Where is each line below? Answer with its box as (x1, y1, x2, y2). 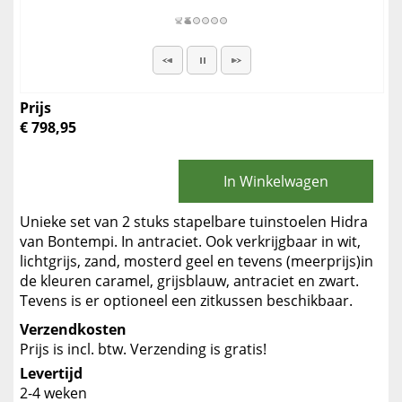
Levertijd (20, 363, 83, 383)
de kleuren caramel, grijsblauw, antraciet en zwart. (20, 271, 359, 291)
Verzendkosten (20, 319, 127, 339)
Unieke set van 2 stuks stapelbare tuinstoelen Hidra (20, 212, 368, 232)
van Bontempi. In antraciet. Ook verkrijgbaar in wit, (20, 232, 361, 251)
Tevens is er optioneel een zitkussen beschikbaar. (20, 291, 353, 310)
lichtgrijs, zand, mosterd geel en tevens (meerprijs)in (20, 251, 373, 271)
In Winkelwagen (223, 171, 328, 191)
